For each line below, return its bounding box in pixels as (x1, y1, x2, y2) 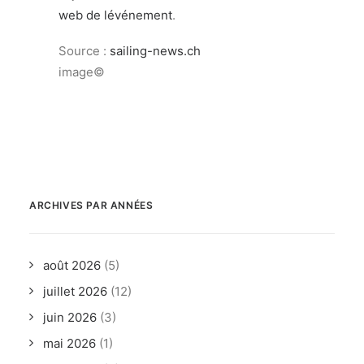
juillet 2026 (43, 284, 107, 299)
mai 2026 (43, 336, 96, 351)
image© (58, 64, 105, 80)
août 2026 (43, 258, 101, 273)
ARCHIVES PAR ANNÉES (29, 199, 154, 211)
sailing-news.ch (110, 43, 201, 58)
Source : (58, 43, 110, 58)
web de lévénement (58, 7, 172, 23)
